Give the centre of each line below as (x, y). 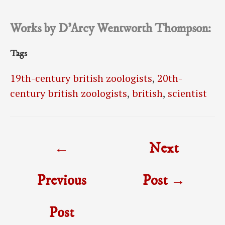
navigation (31, 154)
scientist (187, 93)
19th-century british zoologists (81, 78)
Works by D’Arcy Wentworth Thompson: (111, 29)
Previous (61, 181)
